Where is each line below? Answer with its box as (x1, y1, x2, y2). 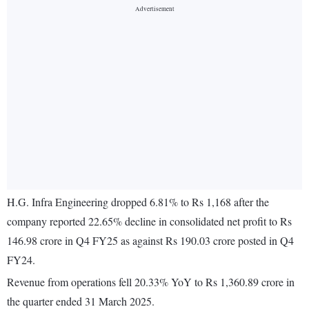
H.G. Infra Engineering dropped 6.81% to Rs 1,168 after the (7, 195, 269, 210)
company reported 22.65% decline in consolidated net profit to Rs (7, 214, 292, 229)
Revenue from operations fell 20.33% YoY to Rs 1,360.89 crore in (7, 275, 295, 290)
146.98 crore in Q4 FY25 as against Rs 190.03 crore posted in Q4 (7, 233, 294, 248)
